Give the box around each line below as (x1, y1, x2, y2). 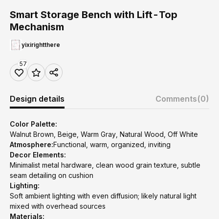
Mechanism (10, 21, 64, 33)
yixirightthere (22, 41, 60, 48)
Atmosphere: (10, 140, 53, 149)
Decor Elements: (10, 151, 66, 159)
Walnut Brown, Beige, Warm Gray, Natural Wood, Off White (10, 130, 198, 138)
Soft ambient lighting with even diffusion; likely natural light (10, 192, 197, 200)
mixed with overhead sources (10, 202, 106, 210)
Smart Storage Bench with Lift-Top (10, 9, 177, 21)
